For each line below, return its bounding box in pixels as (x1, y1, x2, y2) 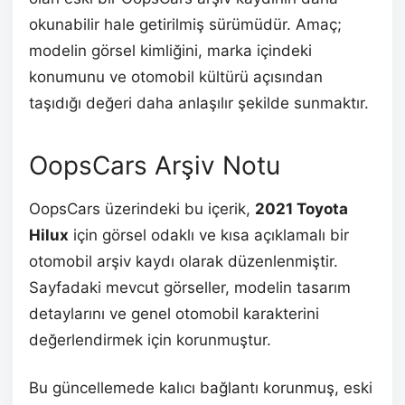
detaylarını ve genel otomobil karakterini (29, 304, 319, 323)
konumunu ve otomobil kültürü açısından (29, 67, 323, 86)
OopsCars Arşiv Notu (29, 149, 280, 181)
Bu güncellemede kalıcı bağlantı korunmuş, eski (29, 378, 372, 397)
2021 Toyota (255, 199, 348, 218)
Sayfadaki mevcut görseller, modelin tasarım (29, 278, 351, 297)
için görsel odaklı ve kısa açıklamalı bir (69, 225, 349, 244)
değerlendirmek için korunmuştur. (29, 330, 271, 349)
